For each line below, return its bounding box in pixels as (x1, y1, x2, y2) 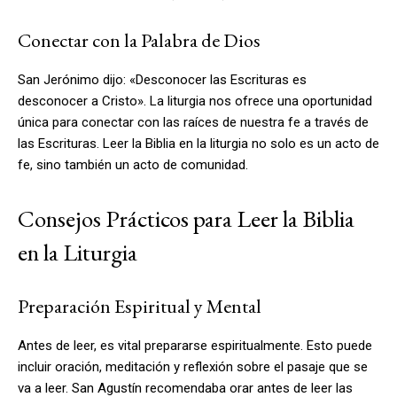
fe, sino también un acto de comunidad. (18, 156, 248, 173)
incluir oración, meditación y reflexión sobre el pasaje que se (18, 358, 368, 375)
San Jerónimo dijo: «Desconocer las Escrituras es (18, 71, 307, 88)
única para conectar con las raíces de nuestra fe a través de (18, 113, 369, 130)
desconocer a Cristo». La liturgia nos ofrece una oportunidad (18, 92, 372, 109)
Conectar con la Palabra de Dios (18, 27, 261, 53)
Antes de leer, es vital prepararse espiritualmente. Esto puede (18, 337, 372, 354)
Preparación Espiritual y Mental (18, 292, 261, 319)
